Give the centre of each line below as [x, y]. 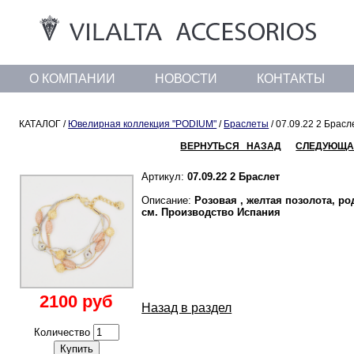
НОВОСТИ [186, 79]
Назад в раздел [187, 308]
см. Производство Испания [211, 212]
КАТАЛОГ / [44, 124]
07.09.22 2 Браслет [234, 177]
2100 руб [77, 301]
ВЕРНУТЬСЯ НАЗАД [231, 146]
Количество [63, 332]
